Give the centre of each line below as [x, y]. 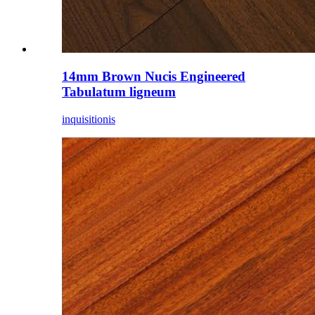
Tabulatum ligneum [119, 91]
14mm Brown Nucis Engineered [154, 76]
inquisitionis [89, 119]
